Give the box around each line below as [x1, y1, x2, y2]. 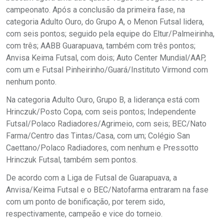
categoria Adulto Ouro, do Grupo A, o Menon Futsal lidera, [6, 16, 204, 26]
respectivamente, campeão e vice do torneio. [6, 208, 162, 218]
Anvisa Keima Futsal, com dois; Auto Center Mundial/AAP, [6, 52, 206, 62]
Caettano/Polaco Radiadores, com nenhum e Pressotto [6, 142, 198, 152]
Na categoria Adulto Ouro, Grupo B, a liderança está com [6, 94, 199, 104]
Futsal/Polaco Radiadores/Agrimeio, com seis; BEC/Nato [6, 118, 206, 128]
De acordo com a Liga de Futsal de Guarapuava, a [6, 172, 177, 182]
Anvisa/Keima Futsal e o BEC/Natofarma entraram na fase [6, 184, 208, 194]
